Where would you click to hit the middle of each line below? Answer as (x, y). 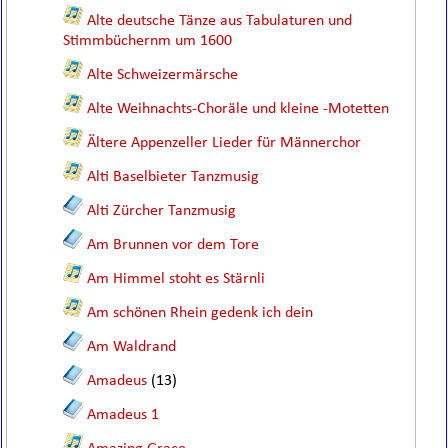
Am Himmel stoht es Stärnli (176, 279)
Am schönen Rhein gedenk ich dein (200, 313)
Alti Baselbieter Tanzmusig (173, 177)
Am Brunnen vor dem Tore (173, 245)
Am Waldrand (132, 347)
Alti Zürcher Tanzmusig (162, 211)
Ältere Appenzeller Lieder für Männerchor (224, 143)
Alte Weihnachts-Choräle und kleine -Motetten (238, 109)
